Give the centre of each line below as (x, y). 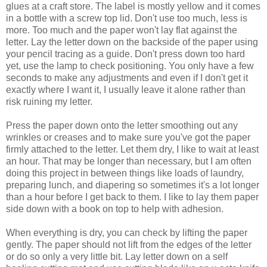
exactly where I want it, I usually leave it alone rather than (126, 90)
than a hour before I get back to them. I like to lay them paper (132, 197)
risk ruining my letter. (49, 102)
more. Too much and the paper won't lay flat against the (122, 30)
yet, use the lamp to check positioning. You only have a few (130, 66)
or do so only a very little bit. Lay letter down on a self (117, 257)
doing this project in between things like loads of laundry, (125, 173)
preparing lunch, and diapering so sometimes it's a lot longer (133, 185)
